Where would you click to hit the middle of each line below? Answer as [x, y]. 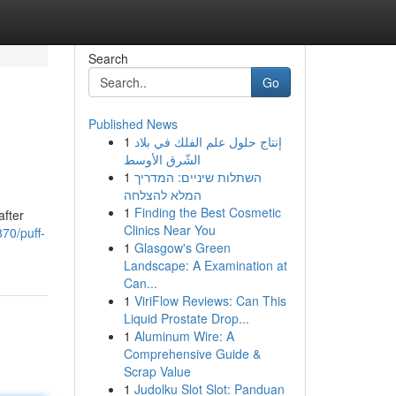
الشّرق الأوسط [162, 159]
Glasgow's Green [182, 247]
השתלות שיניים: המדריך [198, 177]
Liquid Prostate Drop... [186, 318]
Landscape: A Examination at [205, 265]
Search [108, 58]
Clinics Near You [169, 230]
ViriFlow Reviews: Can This [210, 301]
